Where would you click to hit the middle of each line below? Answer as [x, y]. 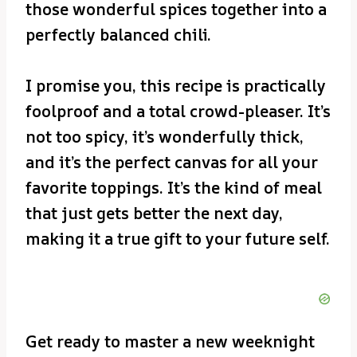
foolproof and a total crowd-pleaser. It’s [178, 111]
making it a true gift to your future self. [178, 238]
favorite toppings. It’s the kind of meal [174, 187]
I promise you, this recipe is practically [176, 85]
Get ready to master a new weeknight [170, 341]
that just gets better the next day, [154, 213]
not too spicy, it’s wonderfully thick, [165, 136]
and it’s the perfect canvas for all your [172, 162]
